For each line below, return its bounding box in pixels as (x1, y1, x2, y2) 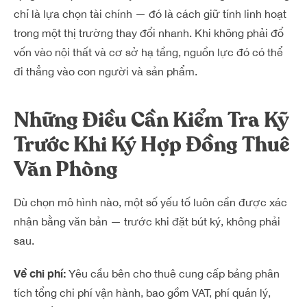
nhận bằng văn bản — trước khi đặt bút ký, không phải (14, 215, 280, 228)
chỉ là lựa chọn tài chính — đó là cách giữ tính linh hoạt (14, 8, 286, 20)
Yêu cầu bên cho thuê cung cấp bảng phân (66, 267, 280, 280)
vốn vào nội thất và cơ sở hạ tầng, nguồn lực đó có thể (14, 46, 283, 58)
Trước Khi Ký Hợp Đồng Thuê (14, 131, 290, 159)
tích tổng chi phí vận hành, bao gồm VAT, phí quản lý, (14, 286, 271, 299)
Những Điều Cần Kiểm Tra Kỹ (14, 106, 289, 134)
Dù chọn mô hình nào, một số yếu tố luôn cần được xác (14, 196, 287, 208)
